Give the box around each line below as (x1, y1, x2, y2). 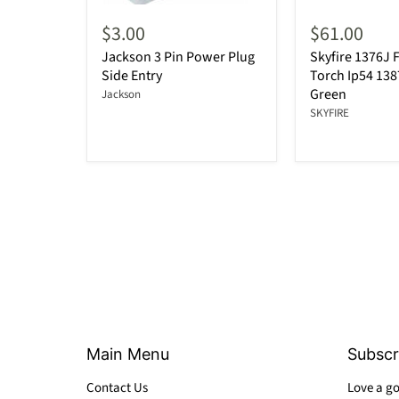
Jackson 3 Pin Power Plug (102, 47, 255, 68)
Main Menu (86, 345, 169, 364)
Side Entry (102, 66, 162, 86)
